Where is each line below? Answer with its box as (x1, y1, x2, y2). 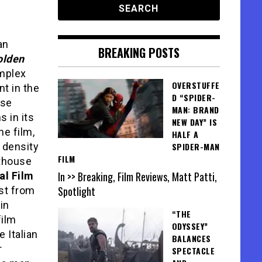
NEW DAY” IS (171, 116, 217, 128)
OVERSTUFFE (171, 79, 220, 91)
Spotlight (57, 184, 95, 199)
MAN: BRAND (171, 104, 219, 116)
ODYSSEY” (171, 220, 208, 233)
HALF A (171, 128, 199, 140)
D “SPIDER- (171, 91, 216, 104)
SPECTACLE (171, 244, 215, 257)
